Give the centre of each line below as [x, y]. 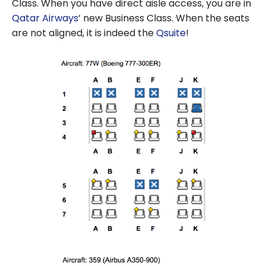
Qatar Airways [45, 18]
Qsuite [171, 33]
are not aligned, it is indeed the [84, 33]
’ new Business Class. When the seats [164, 18]
